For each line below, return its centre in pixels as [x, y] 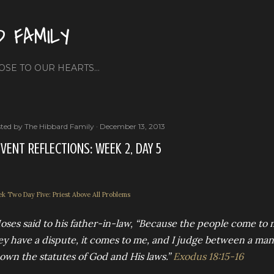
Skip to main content [137, 15]
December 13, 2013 [132, 126]
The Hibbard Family [59, 126]
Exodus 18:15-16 [208, 256]
